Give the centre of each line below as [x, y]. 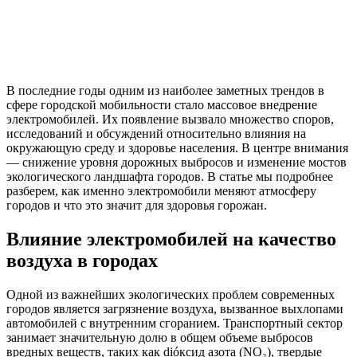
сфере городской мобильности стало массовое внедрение [162, 104]
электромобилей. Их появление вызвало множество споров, [170, 119]
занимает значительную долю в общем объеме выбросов [160, 337]
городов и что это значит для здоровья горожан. [137, 205]
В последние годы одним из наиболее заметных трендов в [165, 90]
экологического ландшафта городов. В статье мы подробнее [170, 176]
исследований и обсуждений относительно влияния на [156, 133]
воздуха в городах [82, 260]
